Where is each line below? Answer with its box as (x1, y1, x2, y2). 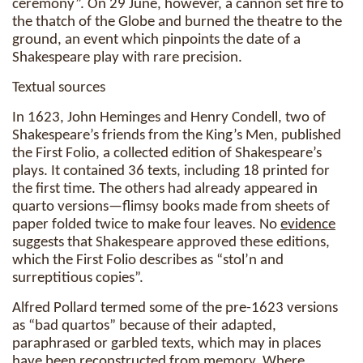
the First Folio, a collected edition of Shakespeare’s (12, 146, 322, 161)
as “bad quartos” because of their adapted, (12, 318, 276, 334)
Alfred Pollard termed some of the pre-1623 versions (12, 301, 338, 316)
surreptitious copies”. (12, 271, 143, 286)
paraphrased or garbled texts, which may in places (12, 336, 321, 352)
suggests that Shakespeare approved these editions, (12, 235, 330, 250)
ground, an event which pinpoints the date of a (12, 32, 301, 48)
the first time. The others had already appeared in (12, 181, 318, 197)
